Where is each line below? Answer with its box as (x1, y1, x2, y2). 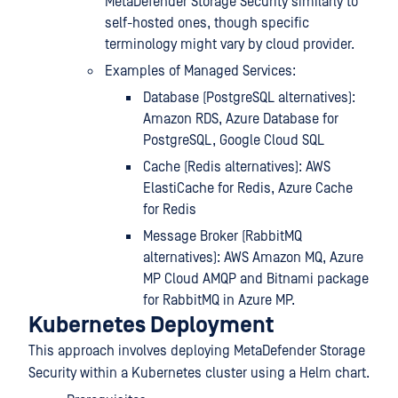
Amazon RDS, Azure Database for (143, 111, 338, 127)
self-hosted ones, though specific (105, 15, 309, 31)
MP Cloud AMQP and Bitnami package (143, 271, 369, 287)
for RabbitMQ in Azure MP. (143, 292, 295, 308)
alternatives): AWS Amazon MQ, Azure (143, 250, 363, 266)
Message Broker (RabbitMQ (143, 228, 302, 244)
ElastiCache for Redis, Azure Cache (143, 180, 353, 196)
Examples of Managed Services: (105, 63, 296, 79)
